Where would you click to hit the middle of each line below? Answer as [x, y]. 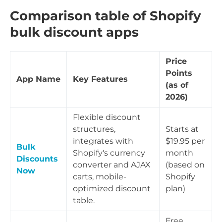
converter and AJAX [112, 165]
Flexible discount [107, 117]
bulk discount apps [74, 32]
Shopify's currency [109, 153]
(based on [185, 165]
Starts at [182, 129]
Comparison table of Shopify [106, 16]
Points [179, 73]
